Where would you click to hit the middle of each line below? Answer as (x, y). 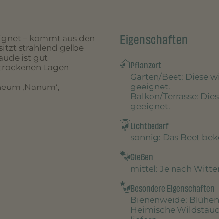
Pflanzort (146, 65)
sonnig (144, 137)
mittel (143, 169)
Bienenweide (158, 200)
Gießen (142, 157)
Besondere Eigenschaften (172, 188)
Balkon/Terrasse (163, 96)
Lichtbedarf (149, 126)
